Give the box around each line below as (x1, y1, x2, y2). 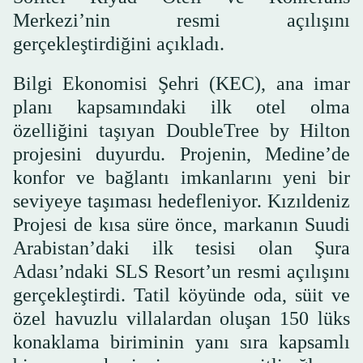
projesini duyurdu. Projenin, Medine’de (13, 143, 350, 164)
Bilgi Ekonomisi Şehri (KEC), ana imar (13, 72, 350, 94)
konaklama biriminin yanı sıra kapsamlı (13, 331, 350, 352)
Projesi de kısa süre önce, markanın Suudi (13, 213, 350, 235)
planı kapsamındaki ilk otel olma (13, 96, 350, 117)
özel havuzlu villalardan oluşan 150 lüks (13, 307, 350, 329)
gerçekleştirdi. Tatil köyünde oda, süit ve (13, 284, 350, 305)
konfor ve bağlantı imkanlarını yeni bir (13, 166, 350, 188)
